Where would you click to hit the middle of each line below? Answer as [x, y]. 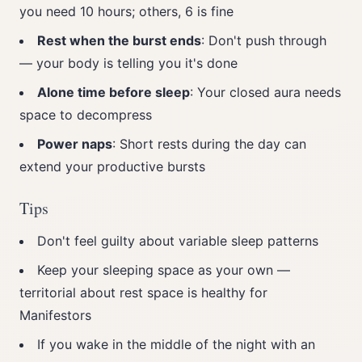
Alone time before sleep [114, 92]
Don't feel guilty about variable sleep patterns [178, 241]
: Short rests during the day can [209, 144]
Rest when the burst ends [119, 40]
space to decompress [86, 115]
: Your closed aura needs [265, 92]
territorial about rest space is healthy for [143, 293]
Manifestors [55, 315]
